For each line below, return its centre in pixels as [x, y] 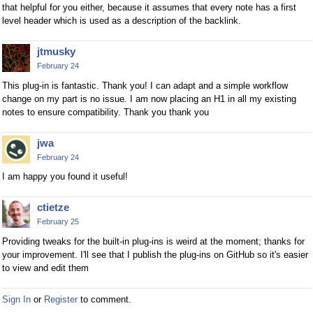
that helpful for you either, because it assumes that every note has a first [149, 7]
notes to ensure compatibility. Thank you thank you [105, 112]
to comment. [104, 300]
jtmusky [56, 51]
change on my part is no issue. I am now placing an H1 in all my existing [149, 99]
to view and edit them [45, 268]
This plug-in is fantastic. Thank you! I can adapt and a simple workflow [145, 85]
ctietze [53, 208]
